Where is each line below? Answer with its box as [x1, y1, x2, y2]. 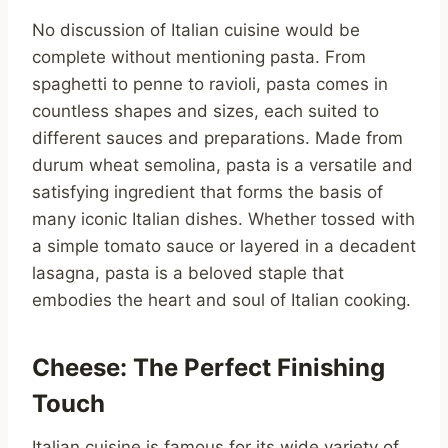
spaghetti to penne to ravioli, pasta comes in [32, 74, 388, 95]
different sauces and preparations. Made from [32, 128, 403, 149]
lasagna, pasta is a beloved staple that [32, 263, 344, 284]
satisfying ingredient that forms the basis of [32, 182, 383, 203]
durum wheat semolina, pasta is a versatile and [32, 155, 413, 176]
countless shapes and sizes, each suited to [32, 101, 379, 122]
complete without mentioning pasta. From [32, 47, 366, 68]
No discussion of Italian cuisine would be [32, 20, 360, 41]
